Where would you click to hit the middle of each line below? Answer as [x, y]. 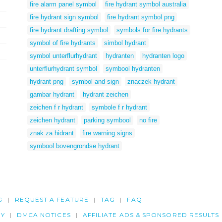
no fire [148, 120]
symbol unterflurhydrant [63, 55]
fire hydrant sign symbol [64, 17]
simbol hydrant [125, 43]
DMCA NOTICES [44, 215]
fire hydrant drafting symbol [69, 30]
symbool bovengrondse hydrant [75, 146]
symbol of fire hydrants [63, 43]
